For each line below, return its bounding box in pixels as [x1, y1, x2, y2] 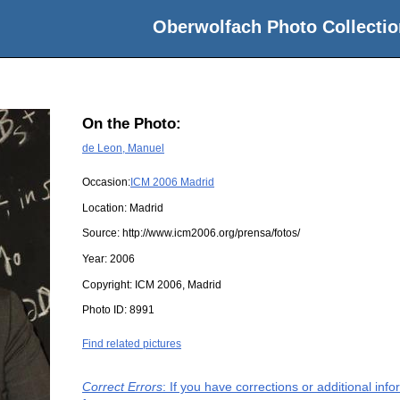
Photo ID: [82, 304, 129, 317]
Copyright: [82, 278, 135, 291]
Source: [82, 227, 122, 240]
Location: [82, 201, 129, 214]
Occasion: [82, 176, 130, 189]
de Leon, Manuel [82, 141, 164, 154]
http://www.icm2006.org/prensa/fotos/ [122, 227, 300, 240]
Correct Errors [82, 379, 162, 395]
